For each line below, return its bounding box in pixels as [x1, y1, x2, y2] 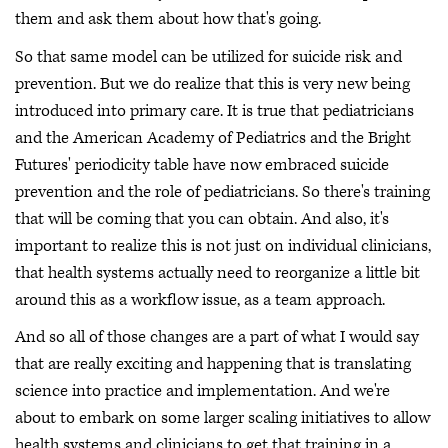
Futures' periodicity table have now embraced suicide [15, 153, 389, 176]
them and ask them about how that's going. [15, 8, 321, 31]
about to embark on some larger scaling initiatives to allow [15, 407, 430, 430]
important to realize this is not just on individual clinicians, [15, 234, 431, 257]
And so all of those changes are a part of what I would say [15, 326, 419, 349]
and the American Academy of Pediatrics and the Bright [15, 126, 411, 149]
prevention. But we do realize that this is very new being [15, 72, 410, 95]
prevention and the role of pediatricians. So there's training [15, 180, 430, 203]
